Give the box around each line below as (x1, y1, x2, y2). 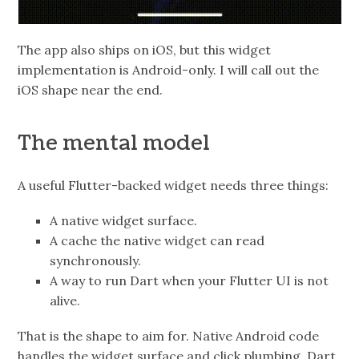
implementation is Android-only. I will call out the (18, 61, 320, 78)
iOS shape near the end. (18, 81, 163, 98)
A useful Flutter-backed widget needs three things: (18, 176, 329, 193)
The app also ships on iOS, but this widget (18, 41, 272, 58)
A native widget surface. (50, 212, 198, 229)
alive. (50, 292, 81, 309)
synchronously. (50, 252, 142, 269)
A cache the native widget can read (50, 232, 265, 249)
